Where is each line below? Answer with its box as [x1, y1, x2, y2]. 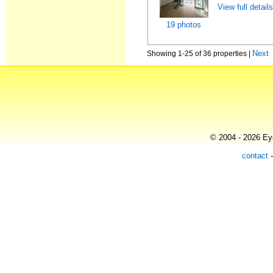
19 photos [166, 20, 201, 29]
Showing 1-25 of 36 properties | [147, 49, 253, 58]
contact [242, 151, 268, 160]
